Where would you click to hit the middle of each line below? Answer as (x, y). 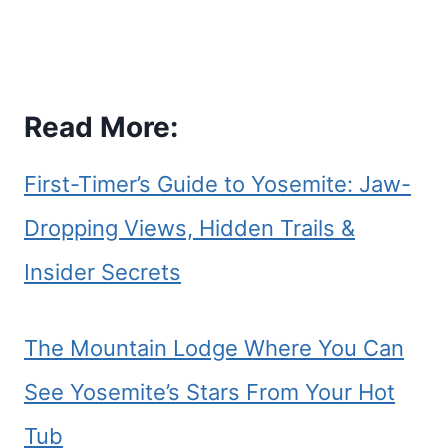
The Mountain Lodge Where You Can (214, 348)
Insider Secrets (102, 272)
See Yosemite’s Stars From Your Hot (209, 392)
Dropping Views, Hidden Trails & (189, 228)
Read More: (101, 127)
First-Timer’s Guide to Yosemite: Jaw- (217, 184)
